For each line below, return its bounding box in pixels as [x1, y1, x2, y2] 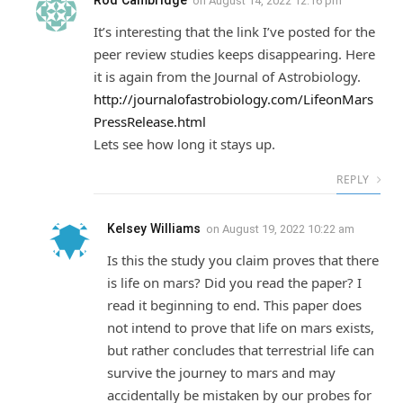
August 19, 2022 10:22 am [222, 222, 354, 237]
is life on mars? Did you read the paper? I [107, 273, 362, 292]
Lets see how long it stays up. [94, 135, 275, 154]
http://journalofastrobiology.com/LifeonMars [94, 90, 373, 109]
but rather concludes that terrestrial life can [107, 341, 374, 360]
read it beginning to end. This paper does [107, 296, 362, 315]
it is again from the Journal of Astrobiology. [94, 67, 361, 86]
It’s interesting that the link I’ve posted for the [94, 22, 375, 41]
